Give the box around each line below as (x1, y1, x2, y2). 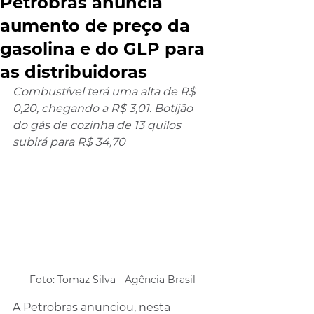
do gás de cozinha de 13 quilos (13, 118, 184, 132)
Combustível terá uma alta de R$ (13, 85, 198, 98)
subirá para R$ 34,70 (13, 135, 125, 149)
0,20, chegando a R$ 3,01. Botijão (13, 102, 196, 115)
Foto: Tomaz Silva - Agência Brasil (29, 273, 196, 286)
